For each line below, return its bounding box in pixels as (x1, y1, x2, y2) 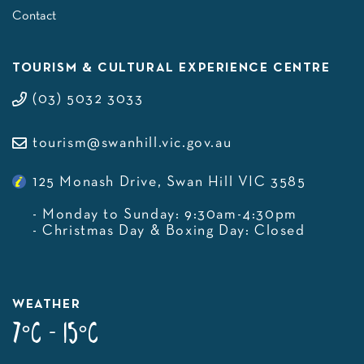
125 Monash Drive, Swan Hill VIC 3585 (32, 175, 306, 189)
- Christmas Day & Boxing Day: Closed (32, 224, 305, 238)
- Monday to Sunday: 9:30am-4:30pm (32, 208, 297, 222)
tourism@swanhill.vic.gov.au (32, 136, 232, 150)
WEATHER (12, 299, 81, 310)
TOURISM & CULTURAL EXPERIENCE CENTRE (12, 63, 331, 74)
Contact (12, 11, 56, 22)
